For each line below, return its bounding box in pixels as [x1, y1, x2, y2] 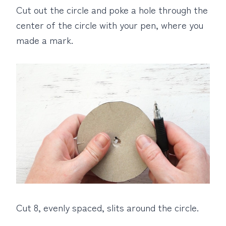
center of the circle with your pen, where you [16, 17, 203, 31]
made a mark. [16, 32, 73, 46]
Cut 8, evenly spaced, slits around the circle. [16, 200, 199, 214]
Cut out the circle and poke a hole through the [16, 2, 208, 16]
